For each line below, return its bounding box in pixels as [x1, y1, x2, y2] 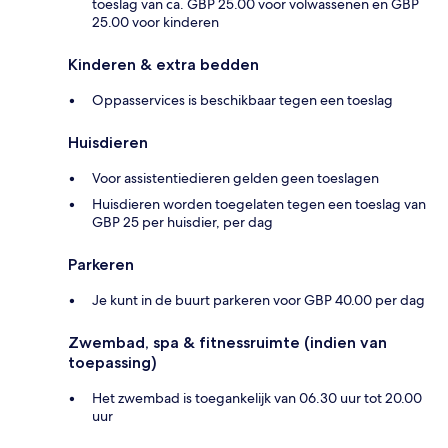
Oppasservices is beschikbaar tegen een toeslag [92, 90, 393, 109]
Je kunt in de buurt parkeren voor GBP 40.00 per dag [92, 290, 425, 309]
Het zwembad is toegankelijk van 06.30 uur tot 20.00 [92, 388, 422, 407]
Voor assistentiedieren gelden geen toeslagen [92, 168, 379, 187]
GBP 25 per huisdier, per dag [92, 212, 273, 231]
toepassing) [68, 352, 157, 372]
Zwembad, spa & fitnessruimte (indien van [68, 332, 387, 352]
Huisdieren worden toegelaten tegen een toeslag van [92, 194, 426, 213]
